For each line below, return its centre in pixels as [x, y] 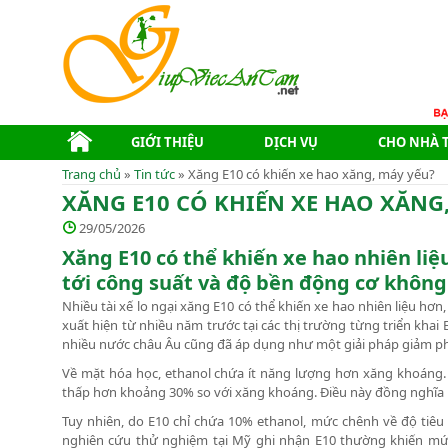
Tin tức [154, 174]
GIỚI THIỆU [167, 142]
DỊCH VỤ [291, 142]
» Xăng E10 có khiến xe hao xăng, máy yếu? [305, 174]
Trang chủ [91, 174]
